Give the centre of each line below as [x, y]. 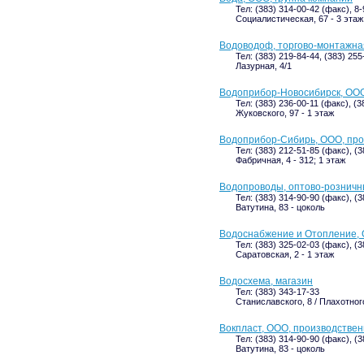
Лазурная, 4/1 [264, 66]
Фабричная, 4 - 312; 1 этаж [290, 160]
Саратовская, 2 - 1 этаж [285, 254]
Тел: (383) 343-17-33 [277, 292]
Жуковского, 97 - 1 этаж [285, 113]
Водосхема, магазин [266, 281]
